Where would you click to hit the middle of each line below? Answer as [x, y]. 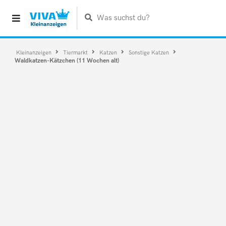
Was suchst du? [123, 18]
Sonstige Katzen [149, 52]
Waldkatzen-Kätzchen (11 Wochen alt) [67, 61]
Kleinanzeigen [34, 52]
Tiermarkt [76, 52]
